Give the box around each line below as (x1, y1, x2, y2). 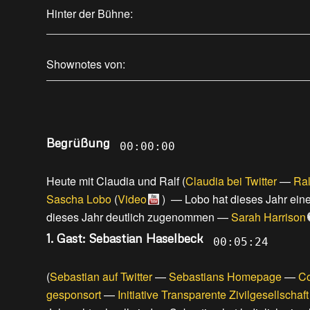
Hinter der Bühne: (46, 6, 133, 22)
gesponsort (46, 286, 101, 303)
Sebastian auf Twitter (50, 268, 152, 285)
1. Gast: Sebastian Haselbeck (46, 230, 203, 246)
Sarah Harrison (231, 209, 306, 226)
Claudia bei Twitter (185, 173, 277, 190)
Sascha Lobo (46, 191, 111, 208)
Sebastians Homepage (169, 268, 282, 285)
